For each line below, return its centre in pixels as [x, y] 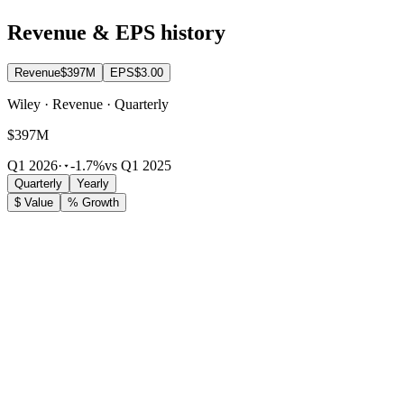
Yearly [93, 184]
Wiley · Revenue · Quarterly [88, 105]
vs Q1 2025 [138, 166]
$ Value [34, 203]
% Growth [93, 203]
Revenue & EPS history [116, 33]
